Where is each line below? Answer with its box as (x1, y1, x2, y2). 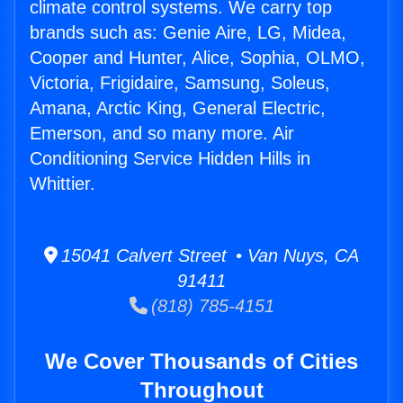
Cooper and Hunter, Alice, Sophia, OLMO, (30, 48, 365, 68)
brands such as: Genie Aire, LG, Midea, (30, 22, 346, 43)
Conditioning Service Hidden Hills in (30, 148, 310, 169)
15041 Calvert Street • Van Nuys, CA (58, 246, 359, 266)
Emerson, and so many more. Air (30, 123, 294, 144)
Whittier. (30, 174, 95, 194)
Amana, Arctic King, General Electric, (30, 98, 326, 119)
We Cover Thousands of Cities (45, 349, 358, 374)
